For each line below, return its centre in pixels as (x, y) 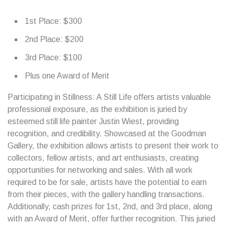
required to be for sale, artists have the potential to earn (107, 182)
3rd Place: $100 (53, 58)
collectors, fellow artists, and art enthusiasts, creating (103, 158)
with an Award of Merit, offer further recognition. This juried (111, 219)
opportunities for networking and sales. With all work (100, 170)
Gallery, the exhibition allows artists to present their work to (113, 146)
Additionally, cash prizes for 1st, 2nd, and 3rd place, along (110, 206)
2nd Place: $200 (54, 39)
